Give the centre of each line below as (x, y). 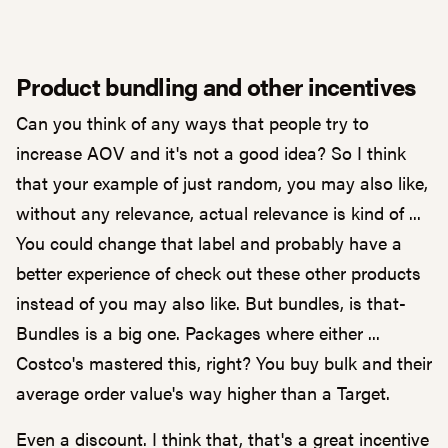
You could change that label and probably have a (209, 242)
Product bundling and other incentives (218, 86)
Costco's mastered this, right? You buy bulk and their (224, 362)
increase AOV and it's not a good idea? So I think (211, 152)
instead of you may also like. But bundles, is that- (211, 302)
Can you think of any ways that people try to (192, 122)
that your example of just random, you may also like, (222, 182)
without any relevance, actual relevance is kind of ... (218, 212)
